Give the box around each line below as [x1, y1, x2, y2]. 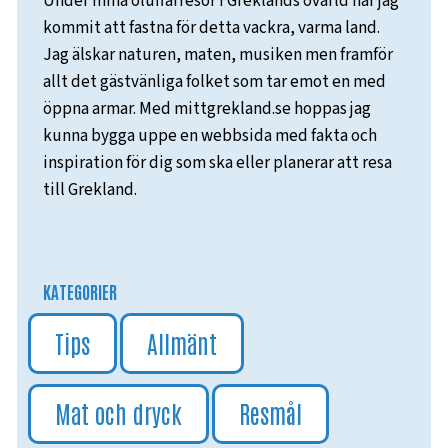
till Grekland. [43, 177, 137, 202]
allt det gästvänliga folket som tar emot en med [43, 69, 386, 94]
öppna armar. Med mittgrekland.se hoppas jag [43, 96, 371, 121]
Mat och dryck [55, 397, 182, 429]
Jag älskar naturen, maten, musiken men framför [43, 42, 393, 67]
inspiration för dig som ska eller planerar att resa [43, 150, 392, 175]
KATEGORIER [43, 279, 117, 302]
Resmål [239, 397, 302, 429]
